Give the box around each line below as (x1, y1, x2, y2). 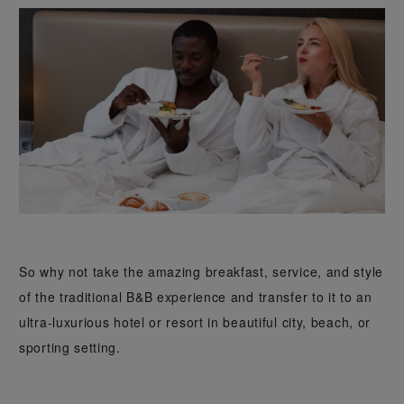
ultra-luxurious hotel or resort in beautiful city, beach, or (19, 313, 372, 332)
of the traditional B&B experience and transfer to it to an (19, 288, 372, 307)
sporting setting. (19, 338, 130, 357)
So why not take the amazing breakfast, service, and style (19, 262, 383, 281)
